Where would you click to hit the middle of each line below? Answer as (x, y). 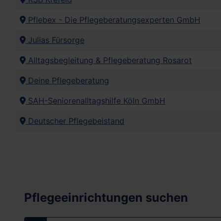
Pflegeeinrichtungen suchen (106, 198)
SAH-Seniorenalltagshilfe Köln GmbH (95, 101)
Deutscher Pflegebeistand (75, 121)
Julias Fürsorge (55, 40)
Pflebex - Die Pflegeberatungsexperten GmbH (113, 20)
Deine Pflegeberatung (67, 81)
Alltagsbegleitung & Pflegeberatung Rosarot (109, 60)
